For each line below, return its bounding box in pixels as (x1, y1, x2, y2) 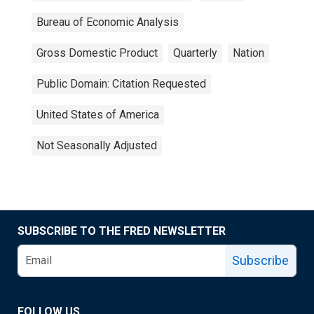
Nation (233, 46, 264, 60)
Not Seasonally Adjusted (36, 139, 157, 152)
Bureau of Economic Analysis (36, 15, 179, 29)
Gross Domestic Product (36, 46, 158, 60)
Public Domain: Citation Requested (36, 77, 206, 90)
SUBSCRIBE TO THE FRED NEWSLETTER (18, 224, 226, 238)
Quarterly (173, 46, 217, 60)
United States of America (36, 108, 159, 121)
